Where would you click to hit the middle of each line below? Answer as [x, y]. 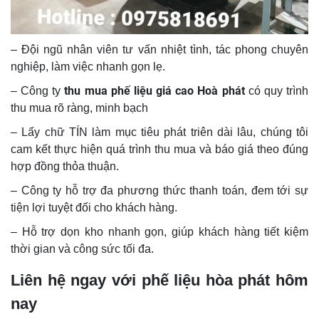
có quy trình [278, 91]
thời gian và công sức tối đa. [82, 249]
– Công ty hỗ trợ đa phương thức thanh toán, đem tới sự [159, 191]
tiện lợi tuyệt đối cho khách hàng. [94, 208]
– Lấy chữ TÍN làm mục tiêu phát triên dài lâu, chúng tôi [159, 132]
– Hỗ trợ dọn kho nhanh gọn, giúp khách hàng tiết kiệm [159, 232]
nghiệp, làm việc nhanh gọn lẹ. [88, 67]
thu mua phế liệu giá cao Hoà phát [155, 91]
